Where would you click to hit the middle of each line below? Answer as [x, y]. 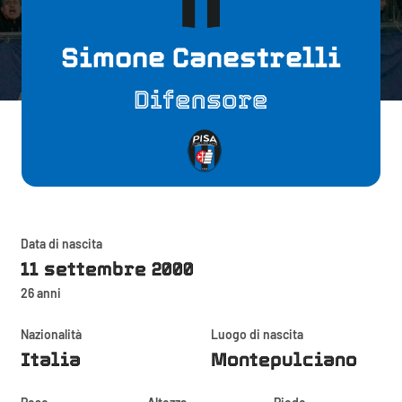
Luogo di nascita [257, 334]
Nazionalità [51, 334]
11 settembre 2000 [107, 268]
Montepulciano [284, 359]
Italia [51, 359]
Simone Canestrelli [201, 57]
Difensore [201, 100]
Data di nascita [61, 243]
